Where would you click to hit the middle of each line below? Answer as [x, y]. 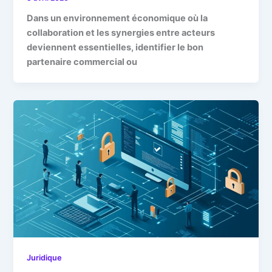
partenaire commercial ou [82, 62]
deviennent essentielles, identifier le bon [115, 47]
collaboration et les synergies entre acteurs [121, 32]
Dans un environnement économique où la [117, 18]
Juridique [45, 258]
